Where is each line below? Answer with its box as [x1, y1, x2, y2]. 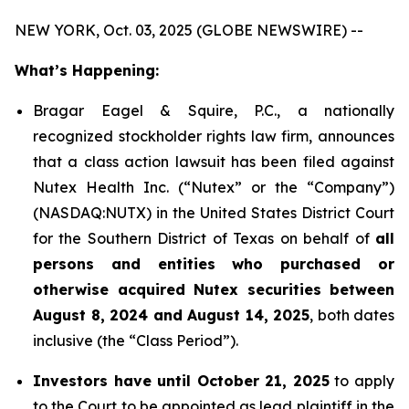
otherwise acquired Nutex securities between [33, 280, 394, 299]
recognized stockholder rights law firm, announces [33, 127, 394, 145]
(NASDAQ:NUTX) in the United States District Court [33, 204, 394, 222]
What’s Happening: [15, 61, 159, 79]
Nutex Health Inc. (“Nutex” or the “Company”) [33, 178, 394, 196]
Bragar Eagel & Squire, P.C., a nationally [33, 101, 394, 120]
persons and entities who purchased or [33, 255, 394, 273]
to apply [329, 372, 395, 390]
